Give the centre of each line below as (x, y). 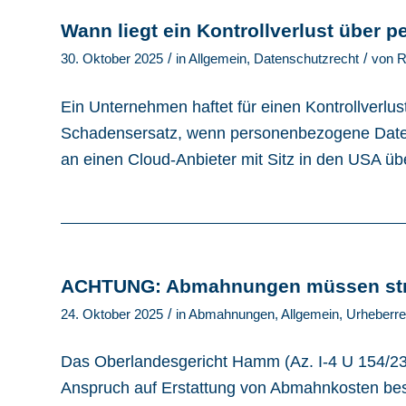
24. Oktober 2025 (112, 314)
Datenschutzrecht (306, 59)
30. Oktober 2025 (112, 59)
